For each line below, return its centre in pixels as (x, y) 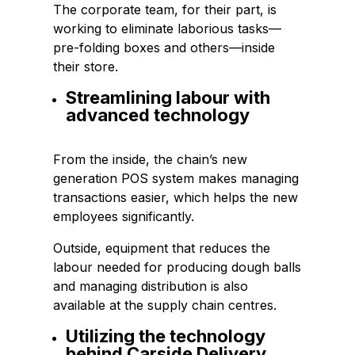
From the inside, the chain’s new (151, 160)
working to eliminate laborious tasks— (168, 29)
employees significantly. (124, 217)
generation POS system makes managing (176, 179)
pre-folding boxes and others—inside (164, 48)
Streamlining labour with (168, 98)
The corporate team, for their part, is (165, 10)
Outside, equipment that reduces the (162, 248)
